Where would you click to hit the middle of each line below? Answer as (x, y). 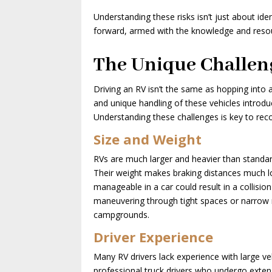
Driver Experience (154, 236)
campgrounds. (122, 214)
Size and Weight (148, 139)
